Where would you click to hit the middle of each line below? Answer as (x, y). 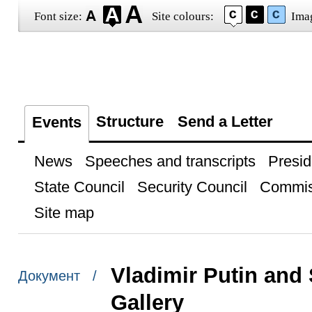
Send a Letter (225, 122)
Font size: (58, 16)
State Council (79, 187)
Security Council (192, 187)
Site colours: (182, 16)
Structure (130, 122)
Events (56, 122)
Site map (64, 213)
